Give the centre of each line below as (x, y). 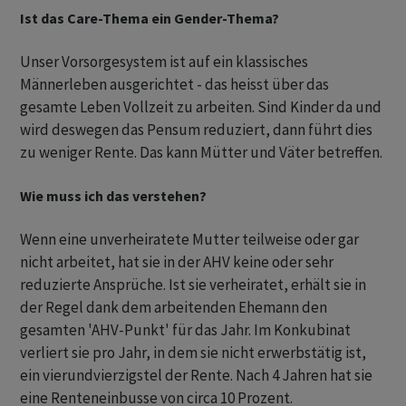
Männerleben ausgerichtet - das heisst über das (174, 85)
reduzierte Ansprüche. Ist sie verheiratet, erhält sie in (193, 285)
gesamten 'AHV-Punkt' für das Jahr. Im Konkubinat (185, 330)
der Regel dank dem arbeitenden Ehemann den (174, 308)
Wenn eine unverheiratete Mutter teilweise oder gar (189, 240)
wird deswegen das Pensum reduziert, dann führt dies (196, 130)
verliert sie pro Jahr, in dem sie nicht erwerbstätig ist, (193, 353)
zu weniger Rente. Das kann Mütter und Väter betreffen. (201, 153)
